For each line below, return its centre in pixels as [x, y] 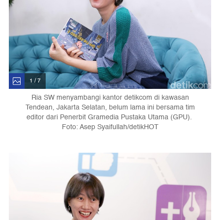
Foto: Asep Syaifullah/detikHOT [110, 127]
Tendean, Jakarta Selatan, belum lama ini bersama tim [110, 107]
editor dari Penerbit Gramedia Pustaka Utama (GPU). [110, 117]
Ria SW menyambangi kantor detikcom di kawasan [110, 97]
